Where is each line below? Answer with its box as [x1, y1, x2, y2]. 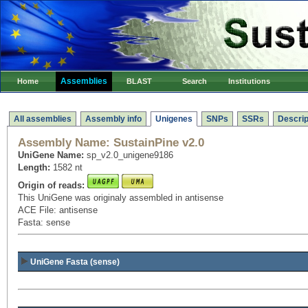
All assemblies [14, 114, 71, 124]
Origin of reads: [18, 180, 85, 190]
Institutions [228, 77, 271, 85]
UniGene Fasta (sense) [30, 257, 120, 267]
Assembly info [85, 114, 142, 124]
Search [182, 77, 207, 85]
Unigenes [155, 114, 192, 124]
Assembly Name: [18, 136, 110, 149]
